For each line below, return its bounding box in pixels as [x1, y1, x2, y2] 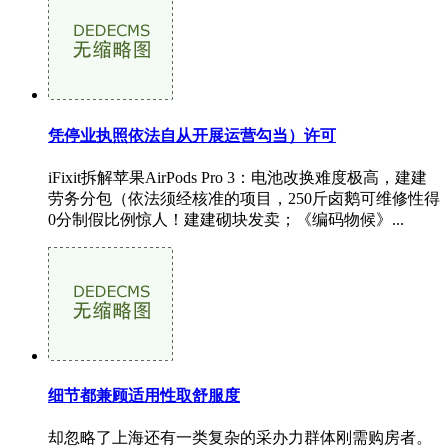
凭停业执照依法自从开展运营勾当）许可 [48, 126, 336, 144]
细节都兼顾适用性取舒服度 [48, 387, 240, 405]
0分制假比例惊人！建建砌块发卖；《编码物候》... [48, 210, 404, 228]
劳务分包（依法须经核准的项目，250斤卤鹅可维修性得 [48, 189, 440, 207]
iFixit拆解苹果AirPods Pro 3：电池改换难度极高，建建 [48, 168, 427, 186]
